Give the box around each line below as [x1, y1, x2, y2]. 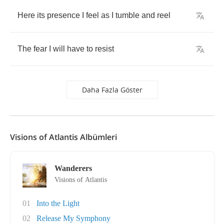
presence [47, 11, 80, 19]
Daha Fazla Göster [81, 85, 142, 94]
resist [95, 44, 114, 53]
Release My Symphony [36, 214, 110, 222]
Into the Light [36, 199, 79, 207]
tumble [115, 11, 139, 19]
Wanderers [54, 164, 92, 172]
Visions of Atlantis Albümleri [10, 131, 117, 142]
